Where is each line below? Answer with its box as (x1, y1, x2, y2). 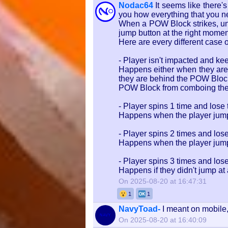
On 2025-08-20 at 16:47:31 (118, 177, 207, 186)
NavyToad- (118, 205, 160, 214)
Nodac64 (118, 1, 153, 10)
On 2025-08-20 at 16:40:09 (118, 216, 207, 224)
